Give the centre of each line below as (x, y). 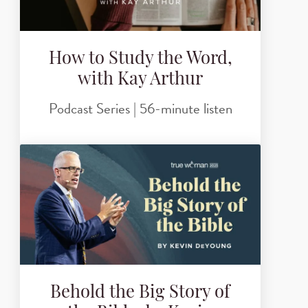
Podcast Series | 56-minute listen (140, 109)
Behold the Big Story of (140, 293)
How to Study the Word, (140, 59)
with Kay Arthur (140, 80)
